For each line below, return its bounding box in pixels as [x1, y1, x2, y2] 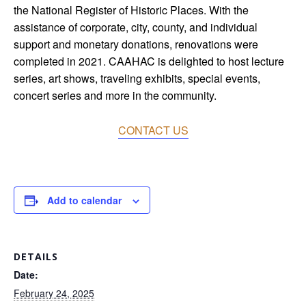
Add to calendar [47, 193, 122, 207]
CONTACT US [117, 122, 189, 138]
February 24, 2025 [14, 286, 94, 300]
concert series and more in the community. [14, 87, 217, 103]
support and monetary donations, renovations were [14, 36, 258, 52]
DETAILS [14, 250, 58, 263]
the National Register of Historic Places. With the [14, 2, 249, 18]
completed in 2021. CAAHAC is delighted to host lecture [14, 53, 284, 69]
